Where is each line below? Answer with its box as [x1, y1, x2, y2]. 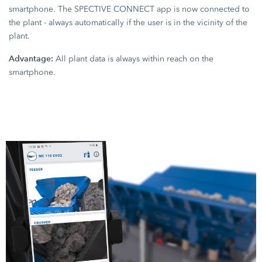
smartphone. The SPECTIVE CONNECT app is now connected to [9, 4, 250, 15]
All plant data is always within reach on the [53, 54, 214, 64]
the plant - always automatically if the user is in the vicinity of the [9, 18, 248, 28]
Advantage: [9, 53, 54, 64]
